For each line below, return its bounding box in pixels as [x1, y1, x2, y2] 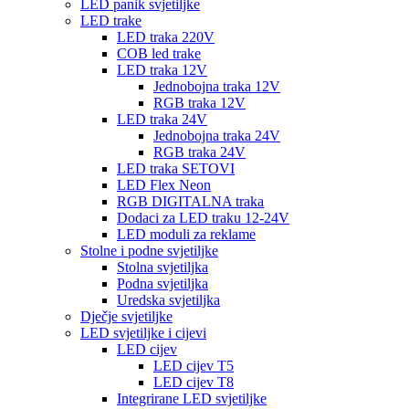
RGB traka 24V [153, 143, 246, 160]
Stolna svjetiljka [117, 258, 208, 275]
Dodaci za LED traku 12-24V [117, 209, 289, 225]
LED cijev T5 [153, 357, 234, 373]
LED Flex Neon [117, 176, 211, 193]
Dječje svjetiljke [80, 308, 173, 324]
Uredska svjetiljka [117, 291, 220, 308]
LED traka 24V [117, 110, 207, 127]
